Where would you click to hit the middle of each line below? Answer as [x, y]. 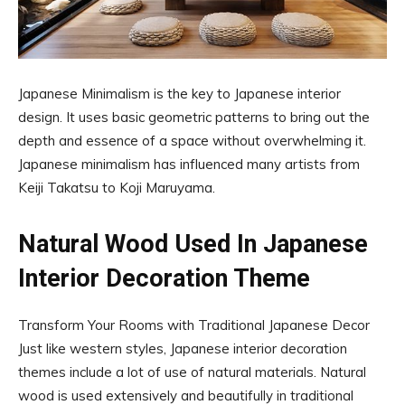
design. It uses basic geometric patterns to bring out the [194, 118]
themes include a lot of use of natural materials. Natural [192, 372]
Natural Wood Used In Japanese [193, 245]
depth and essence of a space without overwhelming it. [192, 141]
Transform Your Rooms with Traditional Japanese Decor [194, 325]
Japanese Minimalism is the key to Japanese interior [179, 94]
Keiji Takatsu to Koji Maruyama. [117, 188]
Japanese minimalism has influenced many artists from [189, 165]
